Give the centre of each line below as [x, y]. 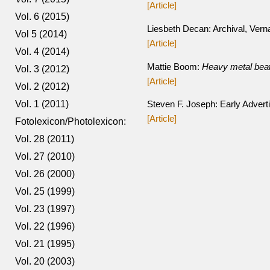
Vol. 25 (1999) [45, 191]
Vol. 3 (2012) [42, 69]
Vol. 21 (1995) [45, 244]
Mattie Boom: [175, 67]
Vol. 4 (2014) [42, 52]
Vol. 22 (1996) [45, 226]
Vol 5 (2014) [41, 34]
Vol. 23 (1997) [45, 209]
